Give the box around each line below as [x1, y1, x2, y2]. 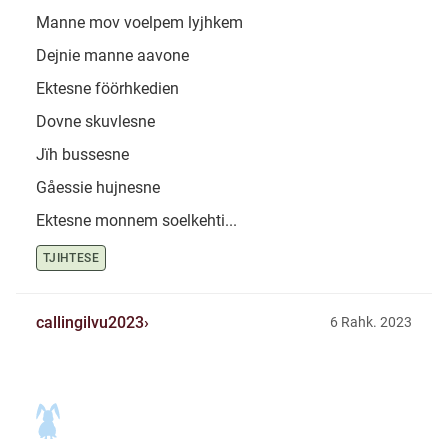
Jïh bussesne [36, 145, 129, 165]
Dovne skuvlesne [36, 112, 155, 132]
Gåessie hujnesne [36, 178, 160, 198]
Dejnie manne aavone [36, 46, 189, 66]
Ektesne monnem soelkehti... [36, 211, 237, 231]
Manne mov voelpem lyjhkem [36, 13, 243, 33]
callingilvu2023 [36, 312, 144, 332]
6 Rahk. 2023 [330, 313, 412, 330]
